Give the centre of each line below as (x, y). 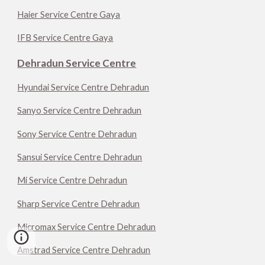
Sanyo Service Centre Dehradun (80, 111)
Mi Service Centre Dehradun (72, 180)
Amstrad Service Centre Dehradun (84, 250)
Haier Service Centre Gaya (69, 15)
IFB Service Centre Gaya (65, 38)
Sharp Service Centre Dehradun (79, 203)
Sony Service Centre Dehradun (77, 134)
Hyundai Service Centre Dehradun (83, 88)
